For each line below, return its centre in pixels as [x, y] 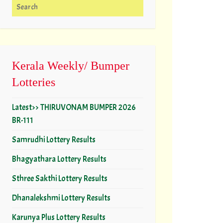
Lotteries [34, 82]
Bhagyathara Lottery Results [59, 159]
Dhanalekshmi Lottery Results [61, 198]
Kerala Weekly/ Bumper [71, 65]
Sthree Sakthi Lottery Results [60, 178]
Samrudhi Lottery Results [54, 140]
